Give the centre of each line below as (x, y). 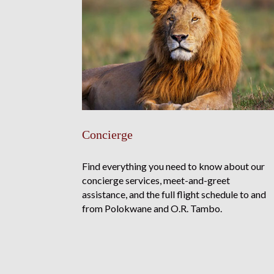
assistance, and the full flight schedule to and (174, 194)
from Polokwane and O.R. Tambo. (152, 208)
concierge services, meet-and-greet (156, 180)
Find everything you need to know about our (174, 166)
